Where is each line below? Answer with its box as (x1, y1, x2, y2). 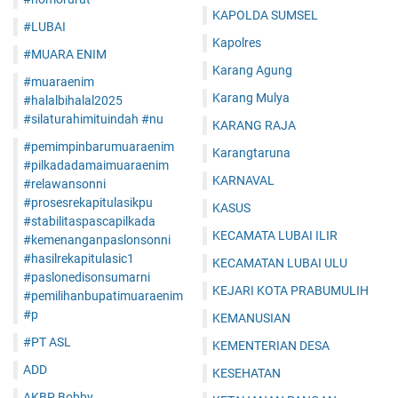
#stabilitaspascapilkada (23, 214, 155, 229)
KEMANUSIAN (212, 311, 291, 326)
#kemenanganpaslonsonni (23, 233, 171, 248)
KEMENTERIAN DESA (212, 338, 330, 354)
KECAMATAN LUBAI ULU (212, 256, 347, 271)
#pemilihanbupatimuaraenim (23, 289, 183, 304)
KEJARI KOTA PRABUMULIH (212, 283, 369, 298)
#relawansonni (23, 177, 106, 192)
